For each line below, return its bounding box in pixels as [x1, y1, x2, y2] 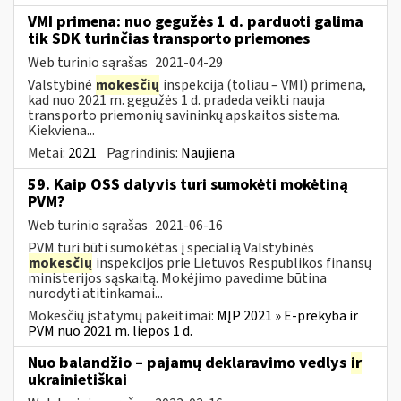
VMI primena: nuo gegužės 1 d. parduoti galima [28, 10, 363, 33]
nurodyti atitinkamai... [28, 283, 163, 303]
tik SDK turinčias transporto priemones [28, 27, 310, 50]
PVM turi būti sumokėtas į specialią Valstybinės [28, 237, 314, 258]
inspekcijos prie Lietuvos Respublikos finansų [93, 252, 371, 273]
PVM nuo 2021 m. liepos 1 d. [28, 320, 192, 341]
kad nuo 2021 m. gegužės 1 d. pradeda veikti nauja [28, 90, 325, 110]
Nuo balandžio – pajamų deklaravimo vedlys [28, 351, 350, 374]
